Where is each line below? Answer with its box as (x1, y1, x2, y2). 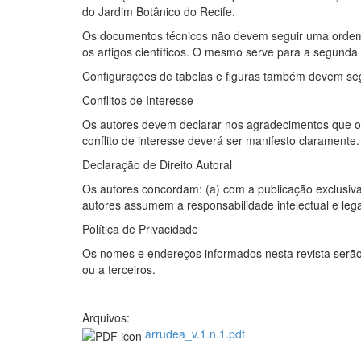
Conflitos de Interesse (82, 92, 193, 109)
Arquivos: (82, 309, 133, 326)
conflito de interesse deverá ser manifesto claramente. (82, 132, 359, 149)
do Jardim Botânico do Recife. (82, 3, 235, 20)
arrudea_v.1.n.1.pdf (145, 326, 245, 342)
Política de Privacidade (82, 221, 198, 238)
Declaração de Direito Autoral (82, 156, 232, 173)
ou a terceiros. (82, 261, 156, 278)
